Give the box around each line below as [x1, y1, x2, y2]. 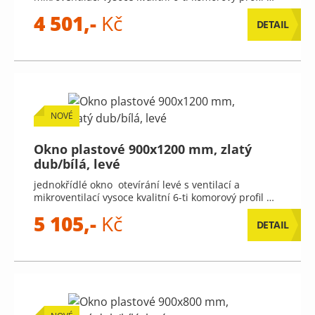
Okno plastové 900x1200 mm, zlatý [34, 141, 252, 157]
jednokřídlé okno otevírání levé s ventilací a [34, 178, 240, 191]
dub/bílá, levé [34, 155, 120, 172]
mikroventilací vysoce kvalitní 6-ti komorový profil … [34, 191, 274, 204]
